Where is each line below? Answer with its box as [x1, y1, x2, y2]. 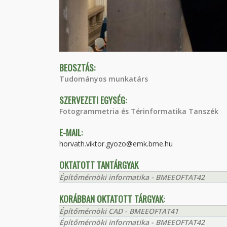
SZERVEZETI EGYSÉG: [59, 94, 127, 106]
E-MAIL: [59, 126, 83, 139]
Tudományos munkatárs [59, 74, 148, 84]
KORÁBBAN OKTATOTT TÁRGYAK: [59, 193, 165, 205]
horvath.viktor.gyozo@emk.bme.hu [59, 139, 173, 148]
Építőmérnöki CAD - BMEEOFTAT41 [59, 206, 178, 216]
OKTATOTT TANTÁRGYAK [59, 159, 138, 171]
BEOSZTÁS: [59, 61, 95, 74]
